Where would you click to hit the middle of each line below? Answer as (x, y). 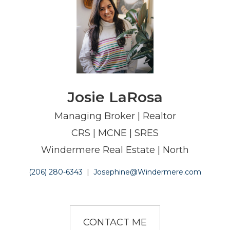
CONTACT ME (115, 222)
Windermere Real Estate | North (115, 150)
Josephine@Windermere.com (147, 172)
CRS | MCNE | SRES (115, 133)
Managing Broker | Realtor (115, 116)
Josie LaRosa (115, 97)
